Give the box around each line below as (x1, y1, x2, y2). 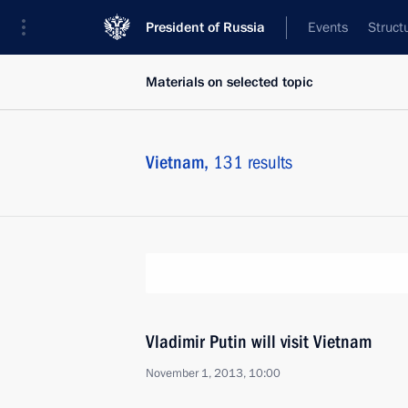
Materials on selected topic (146, 73, 313, 91)
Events (308, 18, 348, 36)
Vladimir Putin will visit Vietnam (146, 331, 372, 352)
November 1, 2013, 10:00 (146, 365, 280, 382)
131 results (213, 151, 292, 173)
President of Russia (146, 18, 265, 36)
